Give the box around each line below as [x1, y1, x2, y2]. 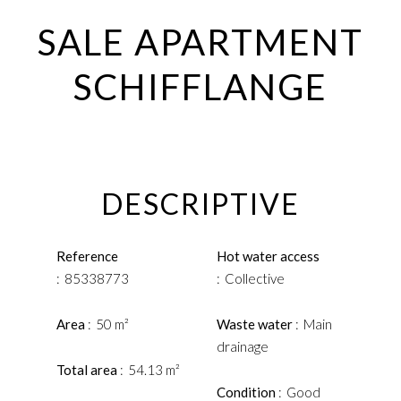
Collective [224, 270, 285, 286]
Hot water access [216, 248, 320, 264]
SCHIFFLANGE [73, 65, 328, 108]
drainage [216, 338, 269, 354]
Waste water [216, 316, 295, 332]
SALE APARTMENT [38, 21, 363, 64]
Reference [56, 248, 118, 264]
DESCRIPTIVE [101, 186, 300, 221]
